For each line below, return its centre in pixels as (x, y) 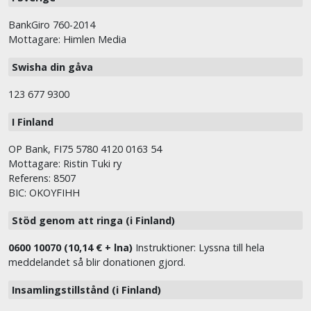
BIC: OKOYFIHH (44, 193)
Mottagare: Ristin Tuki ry (65, 164)
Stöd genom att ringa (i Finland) (93, 221)
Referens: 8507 (42, 178)
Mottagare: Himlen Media (67, 40)
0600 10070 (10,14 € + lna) (70, 248)
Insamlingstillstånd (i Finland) (86, 290)
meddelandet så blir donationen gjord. (97, 262)
